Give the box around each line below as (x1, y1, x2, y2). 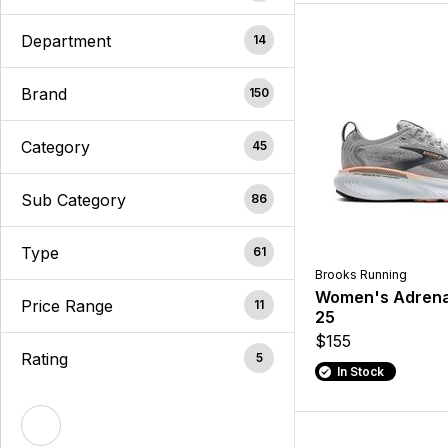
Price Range (21, 295, 113, 316)
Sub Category (21, 189, 126, 210)
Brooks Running (315, 267, 408, 283)
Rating (21, 348, 68, 369)
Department (21, 30, 111, 51)
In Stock (336, 364, 384, 380)
